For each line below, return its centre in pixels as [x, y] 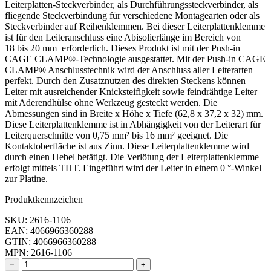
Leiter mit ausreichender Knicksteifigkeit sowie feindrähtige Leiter [131, 92]
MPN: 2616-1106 [38, 253]
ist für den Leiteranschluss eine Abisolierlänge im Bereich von [123, 38]
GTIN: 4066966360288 [51, 242]
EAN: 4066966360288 [49, 231]
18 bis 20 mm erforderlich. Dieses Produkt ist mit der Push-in [122, 48]
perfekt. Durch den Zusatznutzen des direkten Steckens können [125, 81]
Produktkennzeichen [44, 200]
